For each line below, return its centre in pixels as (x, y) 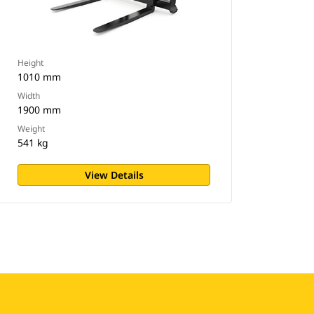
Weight (32, 129)
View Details (114, 175)
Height (31, 63)
